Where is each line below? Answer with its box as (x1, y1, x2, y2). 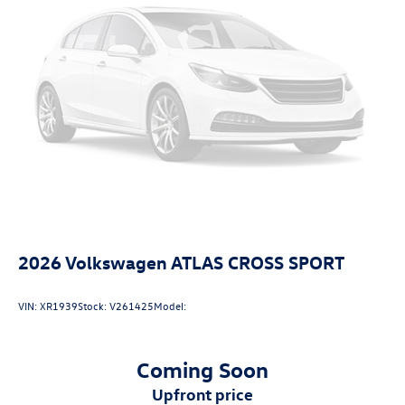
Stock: (78, 298, 109, 314)
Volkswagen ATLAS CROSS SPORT (65, 250, 344, 273)
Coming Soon (137, 354, 268, 382)
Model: (154, 298, 186, 314)
